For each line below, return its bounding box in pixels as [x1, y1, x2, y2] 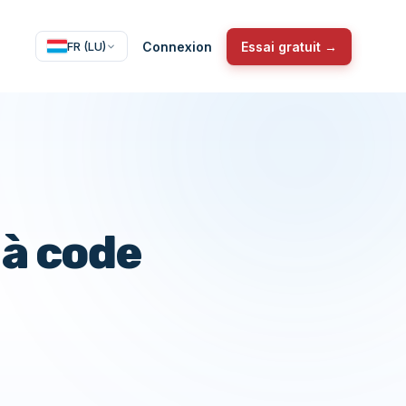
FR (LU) [67, 39, 106, 53]
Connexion [142, 38, 212, 54]
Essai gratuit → [241, 38, 337, 54]
